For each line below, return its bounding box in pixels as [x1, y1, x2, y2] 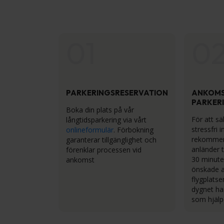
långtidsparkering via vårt [66, 115, 146, 124]
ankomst [66, 155, 94, 164]
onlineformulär [66, 125, 113, 134]
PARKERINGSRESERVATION [66, 88, 168, 97]
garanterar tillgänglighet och [66, 135, 156, 144]
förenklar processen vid [66, 145, 141, 154]
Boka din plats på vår [66, 105, 134, 114]
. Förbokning [113, 125, 153, 134]
